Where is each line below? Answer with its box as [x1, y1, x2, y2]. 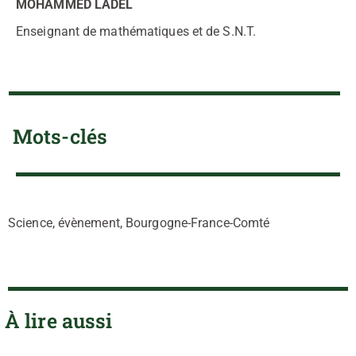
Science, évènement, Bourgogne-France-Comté [8, 215, 270, 230]
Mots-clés [13, 122, 107, 149]
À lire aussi [5, 307, 113, 334]
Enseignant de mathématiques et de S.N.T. [16, 23, 256, 39]
